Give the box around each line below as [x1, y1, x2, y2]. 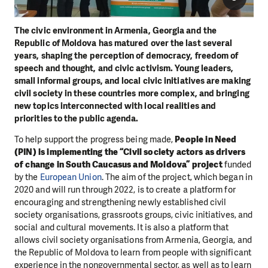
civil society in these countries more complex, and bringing [14, 87, 249, 99]
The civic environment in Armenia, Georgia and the [14, 24, 217, 36]
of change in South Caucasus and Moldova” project [14, 159, 223, 171]
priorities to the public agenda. [14, 112, 139, 124]
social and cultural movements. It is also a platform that [14, 221, 229, 234]
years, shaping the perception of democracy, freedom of [14, 49, 239, 62]
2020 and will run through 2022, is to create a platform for [14, 184, 236, 196]
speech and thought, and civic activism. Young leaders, [14, 62, 234, 74]
